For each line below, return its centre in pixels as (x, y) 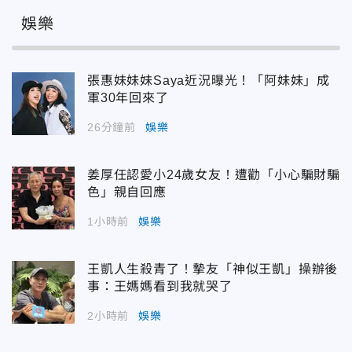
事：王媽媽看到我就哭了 (160, 286)
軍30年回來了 (128, 97)
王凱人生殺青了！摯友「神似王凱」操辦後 (213, 269)
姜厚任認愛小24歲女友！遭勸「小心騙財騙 (214, 174)
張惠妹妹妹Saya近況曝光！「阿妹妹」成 (209, 80)
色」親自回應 (127, 192)
